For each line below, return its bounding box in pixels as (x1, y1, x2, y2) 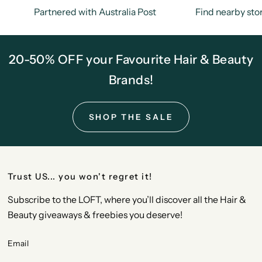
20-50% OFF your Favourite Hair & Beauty (8, 52, 254, 67)
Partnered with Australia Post (34, 6, 156, 18)
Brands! (108, 73, 154, 87)
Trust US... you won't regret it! (7, 171, 153, 182)
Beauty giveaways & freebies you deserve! (7, 209, 182, 220)
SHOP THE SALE (88, 112, 174, 122)
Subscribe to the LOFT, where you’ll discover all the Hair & (7, 194, 246, 205)
